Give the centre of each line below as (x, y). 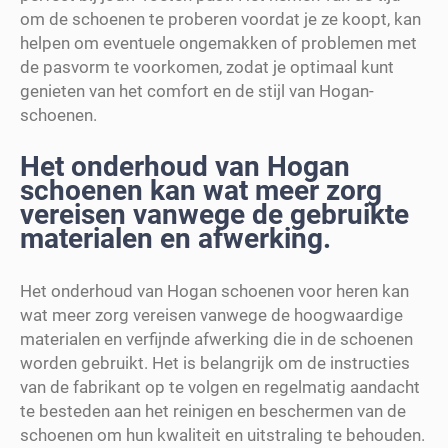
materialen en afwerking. (175, 238)
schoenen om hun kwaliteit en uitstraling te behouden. (222, 434)
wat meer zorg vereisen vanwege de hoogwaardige (211, 314)
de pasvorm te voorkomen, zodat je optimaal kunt (207, 66)
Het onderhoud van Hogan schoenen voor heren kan (214, 290)
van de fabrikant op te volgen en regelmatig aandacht (220, 386)
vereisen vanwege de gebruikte (214, 214)
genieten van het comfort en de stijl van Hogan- (197, 90)
